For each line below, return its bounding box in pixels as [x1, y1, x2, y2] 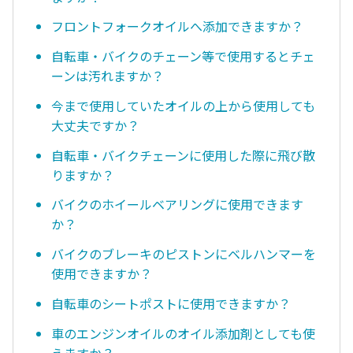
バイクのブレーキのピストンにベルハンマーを [51, 244, 316, 264]
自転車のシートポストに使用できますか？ [51, 293, 291, 313]
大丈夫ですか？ [51, 115, 139, 135]
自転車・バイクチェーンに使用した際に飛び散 [51, 145, 315, 165]
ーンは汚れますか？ [51, 66, 164, 86]
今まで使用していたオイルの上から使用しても [51, 95, 315, 115]
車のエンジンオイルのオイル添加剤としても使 [51, 323, 315, 343]
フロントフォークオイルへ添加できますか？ [51, 17, 303, 36]
